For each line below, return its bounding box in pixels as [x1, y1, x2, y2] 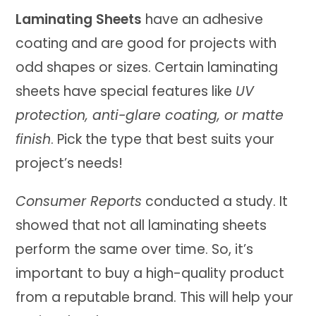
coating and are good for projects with [16, 34, 277, 54]
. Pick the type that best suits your [51, 130, 275, 150]
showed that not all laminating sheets [16, 216, 267, 236]
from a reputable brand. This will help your [16, 288, 294, 308]
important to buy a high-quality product [16, 264, 285, 284]
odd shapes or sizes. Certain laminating [16, 58, 279, 78]
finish [16, 130, 51, 150]
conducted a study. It [142, 192, 288, 212]
